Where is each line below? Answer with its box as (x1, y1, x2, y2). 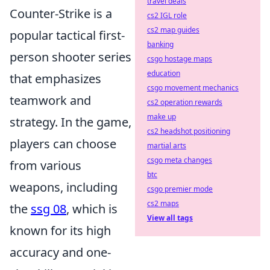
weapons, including (10, 179, 118, 196)
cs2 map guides (147, 25, 199, 35)
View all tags (147, 213, 193, 223)
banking (147, 39, 174, 49)
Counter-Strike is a (10, 5, 112, 22)
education (147, 68, 180, 78)
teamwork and (10, 92, 91, 109)
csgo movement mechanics (147, 83, 239, 93)
